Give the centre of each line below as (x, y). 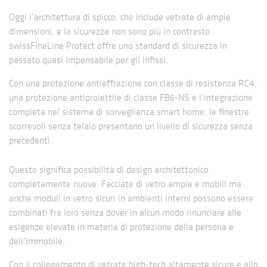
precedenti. (31, 140)
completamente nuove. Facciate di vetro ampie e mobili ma (125, 184)
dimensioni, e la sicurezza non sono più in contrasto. (111, 31)
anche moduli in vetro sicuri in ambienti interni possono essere (131, 198)
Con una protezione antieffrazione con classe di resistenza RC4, (133, 83)
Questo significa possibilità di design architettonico (109, 170)
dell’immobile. (37, 241)
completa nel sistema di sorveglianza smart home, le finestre (129, 112)
